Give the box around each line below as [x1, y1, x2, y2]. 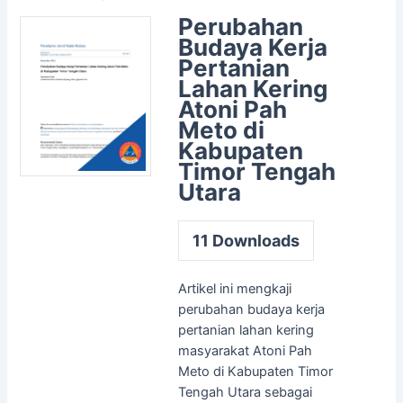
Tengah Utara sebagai [177, 383, 312, 400]
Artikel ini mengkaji [177, 280, 291, 297]
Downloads [208, 230, 300, 250]
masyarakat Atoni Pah [177, 342, 312, 359]
